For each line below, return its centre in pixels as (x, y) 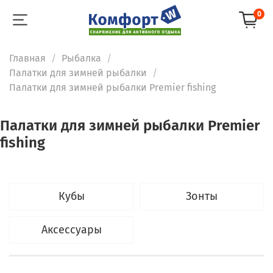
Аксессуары (71, 229)
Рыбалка (81, 58)
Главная (27, 58)
